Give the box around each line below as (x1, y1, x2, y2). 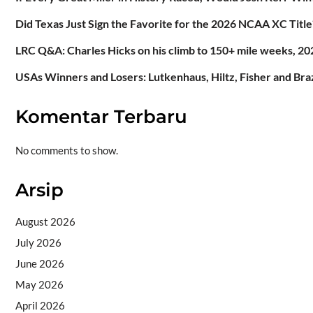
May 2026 (15, 278, 64, 291)
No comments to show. (15, 144, 118, 157)
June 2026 (15, 257, 64, 270)
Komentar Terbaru (15, 105, 187, 128)
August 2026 (15, 215, 75, 228)
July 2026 (15, 236, 61, 249)
